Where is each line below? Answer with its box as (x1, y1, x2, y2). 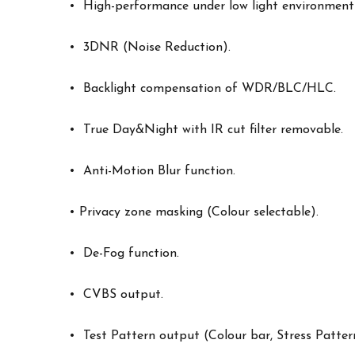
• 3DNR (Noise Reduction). (69, 41, 231, 54)
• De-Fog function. (69, 247, 179, 260)
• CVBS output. (69, 288, 163, 301)
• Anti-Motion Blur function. (69, 165, 235, 177)
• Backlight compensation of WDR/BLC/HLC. (69, 82, 336, 95)
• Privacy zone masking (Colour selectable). (69, 206, 319, 219)
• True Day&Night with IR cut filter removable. (69, 124, 343, 136)
